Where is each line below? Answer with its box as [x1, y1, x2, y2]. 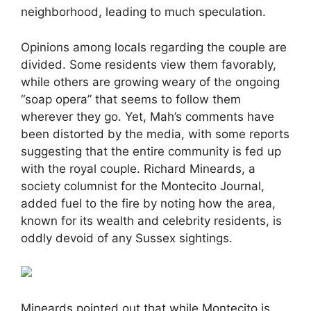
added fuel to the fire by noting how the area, [21, 196, 276, 210]
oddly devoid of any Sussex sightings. [21, 230, 233, 245]
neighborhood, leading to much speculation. [21, 5, 266, 19]
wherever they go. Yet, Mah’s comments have [21, 109, 274, 124]
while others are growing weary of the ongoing [21, 74, 280, 89]
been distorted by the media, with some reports [21, 126, 289, 141]
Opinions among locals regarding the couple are [21, 40, 287, 54]
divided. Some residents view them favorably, [21, 57, 276, 72]
